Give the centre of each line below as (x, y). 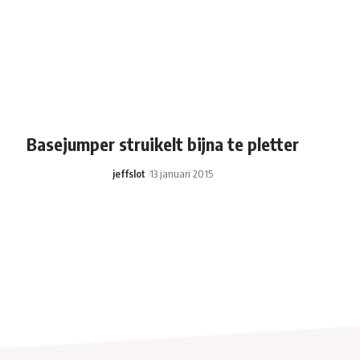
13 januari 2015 (182, 173)
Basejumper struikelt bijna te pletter (163, 143)
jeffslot (129, 173)
